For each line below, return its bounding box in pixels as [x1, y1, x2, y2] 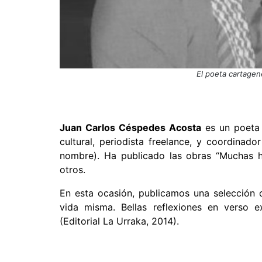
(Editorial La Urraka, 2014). [60, 215, 191, 227]
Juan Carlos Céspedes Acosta [60, 122, 201, 133]
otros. [60, 164, 85, 175]
